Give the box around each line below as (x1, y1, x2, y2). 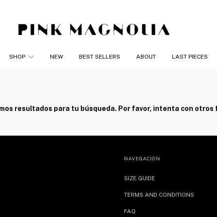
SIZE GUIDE (124, 175, 155, 182)
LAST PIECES (171, 53, 208, 60)
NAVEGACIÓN (124, 155, 160, 161)
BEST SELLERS (78, 53, 120, 60)
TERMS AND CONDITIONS (124, 191, 194, 198)
